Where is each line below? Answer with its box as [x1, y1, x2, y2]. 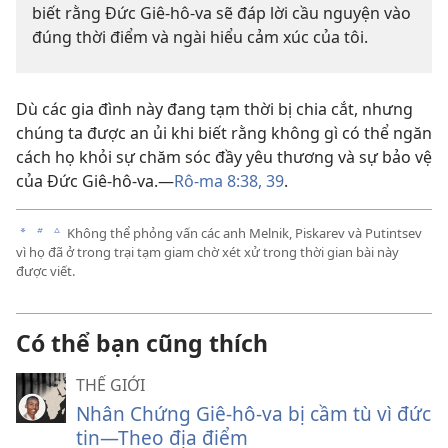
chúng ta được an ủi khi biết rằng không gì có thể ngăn [16, 122, 432, 145]
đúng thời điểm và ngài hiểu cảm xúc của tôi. [32, 26, 368, 49]
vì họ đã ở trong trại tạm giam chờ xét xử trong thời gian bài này [16, 242, 399, 261]
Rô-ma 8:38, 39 [174, 170, 284, 193]
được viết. [16, 261, 75, 280]
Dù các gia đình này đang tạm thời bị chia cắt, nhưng [16, 98, 413, 121]
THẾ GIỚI [76, 373, 145, 396]
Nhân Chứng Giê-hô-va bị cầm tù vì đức [76, 399, 431, 427]
